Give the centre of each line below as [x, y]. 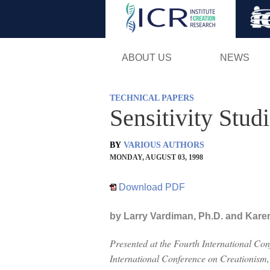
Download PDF [151, 187]
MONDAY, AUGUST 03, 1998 [156, 157]
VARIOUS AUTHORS [164, 145]
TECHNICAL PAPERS [152, 98]
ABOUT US [146, 57]
